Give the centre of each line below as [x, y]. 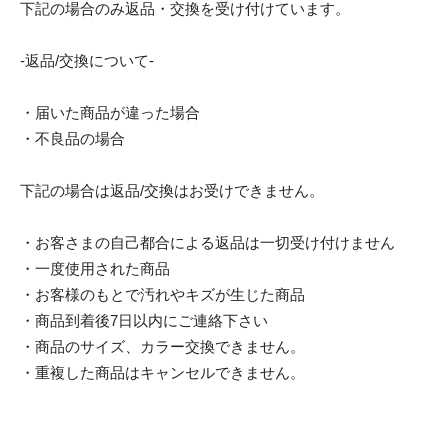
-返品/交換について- [87, 61]
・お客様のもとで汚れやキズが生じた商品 [162, 295]
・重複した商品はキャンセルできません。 [162, 373]
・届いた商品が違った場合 [110, 113]
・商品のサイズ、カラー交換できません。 [162, 347]
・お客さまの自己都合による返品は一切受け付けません [207, 243]
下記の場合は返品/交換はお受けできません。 [172, 191]
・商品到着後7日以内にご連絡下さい [144, 321]
